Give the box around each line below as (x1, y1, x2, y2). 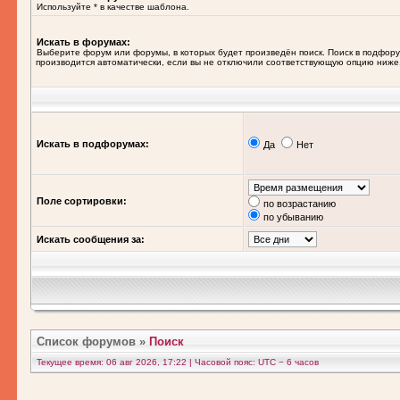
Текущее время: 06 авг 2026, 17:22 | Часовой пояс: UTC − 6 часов (37, 357, 319, 367)
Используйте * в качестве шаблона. (37, 2, 189, 12)
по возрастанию (263, 198, 336, 209)
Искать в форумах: (37, 37, 130, 47)
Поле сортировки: (37, 196, 127, 206)
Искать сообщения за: (37, 234, 145, 245)
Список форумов (37, 335, 136, 348)
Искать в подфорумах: (37, 138, 149, 149)
